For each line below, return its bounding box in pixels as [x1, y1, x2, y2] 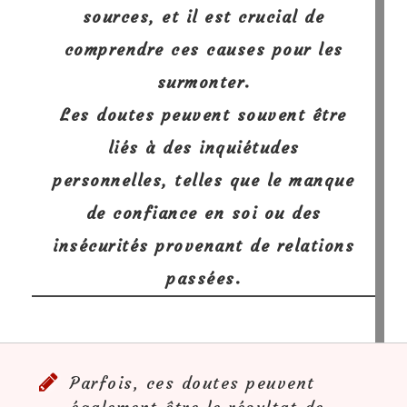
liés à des [107, 137, 199, 158]
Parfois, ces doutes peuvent [70, 372, 315, 393]
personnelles [53, 170, 162, 191]
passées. [166, 268, 241, 289]
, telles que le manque [162, 170, 354, 191]
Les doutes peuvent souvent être [60, 104, 347, 125]
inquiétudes [199, 137, 300, 158]
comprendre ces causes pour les [64, 39, 343, 60]
